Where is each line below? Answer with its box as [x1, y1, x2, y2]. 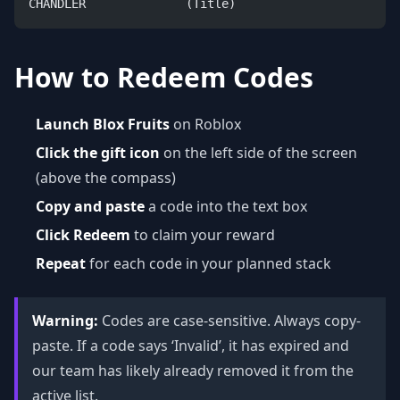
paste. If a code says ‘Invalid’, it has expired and [32, 336, 349, 355]
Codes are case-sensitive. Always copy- [98, 311, 361, 330]
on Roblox [170, 114, 241, 134]
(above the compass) [36, 168, 176, 187]
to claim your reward [130, 225, 275, 245]
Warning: [32, 311, 98, 330]
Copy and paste [36, 196, 145, 216]
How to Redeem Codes [14, 59, 313, 96]
